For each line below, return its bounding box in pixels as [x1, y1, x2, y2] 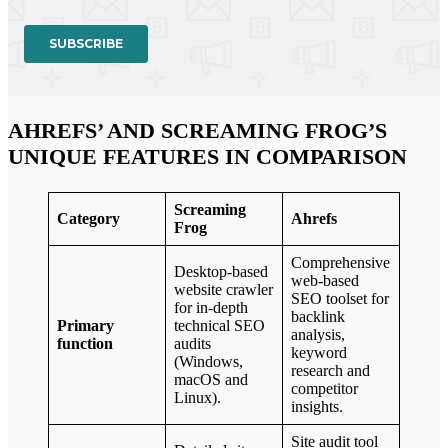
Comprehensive [291, 253, 390, 271]
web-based [291, 271, 359, 289]
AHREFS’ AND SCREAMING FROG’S [8, 117, 387, 143]
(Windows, [174, 352, 243, 370]
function [57, 334, 113, 352]
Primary [57, 316, 114, 334]
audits [174, 334, 211, 352]
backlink [291, 307, 345, 325]
